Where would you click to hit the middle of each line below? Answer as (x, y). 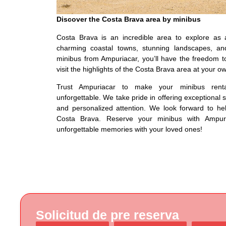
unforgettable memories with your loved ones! (129, 129)
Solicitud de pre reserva (107, 215)
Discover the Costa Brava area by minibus (129, 19)
